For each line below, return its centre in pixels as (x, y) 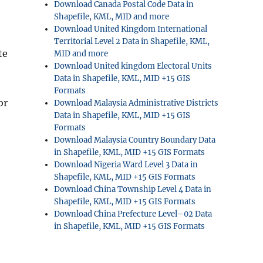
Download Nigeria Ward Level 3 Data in (126, 165)
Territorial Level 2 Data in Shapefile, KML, (132, 41)
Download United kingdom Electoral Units (133, 66)
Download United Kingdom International (131, 29)
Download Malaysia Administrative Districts (136, 103)
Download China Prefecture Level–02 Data (133, 214)
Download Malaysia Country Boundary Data (135, 140)
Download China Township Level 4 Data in (133, 189)
